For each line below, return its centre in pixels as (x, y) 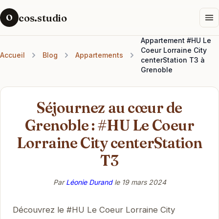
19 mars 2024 (144, 182)
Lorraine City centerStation (109, 143)
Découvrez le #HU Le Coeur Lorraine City (94, 209)
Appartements (99, 55)
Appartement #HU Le (176, 40)
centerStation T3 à (173, 60)
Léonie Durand (89, 182)
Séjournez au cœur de (109, 108)
